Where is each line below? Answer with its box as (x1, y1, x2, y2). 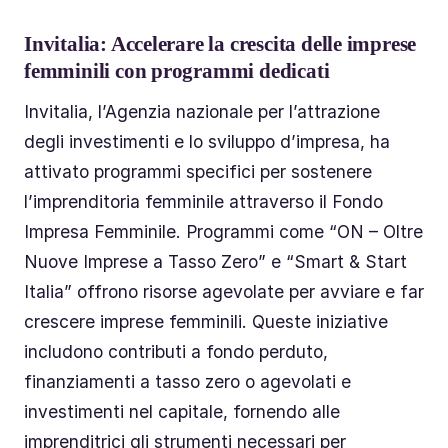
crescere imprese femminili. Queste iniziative (24, 310, 388, 332)
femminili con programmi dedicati (24, 59, 330, 83)
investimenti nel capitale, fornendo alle (24, 400, 340, 422)
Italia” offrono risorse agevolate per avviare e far (24, 280, 424, 302)
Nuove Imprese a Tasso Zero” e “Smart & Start (24, 250, 407, 272)
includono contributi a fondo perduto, (24, 340, 328, 362)
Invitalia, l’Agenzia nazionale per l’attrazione (24, 100, 380, 122)
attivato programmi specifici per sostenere (24, 160, 372, 182)
